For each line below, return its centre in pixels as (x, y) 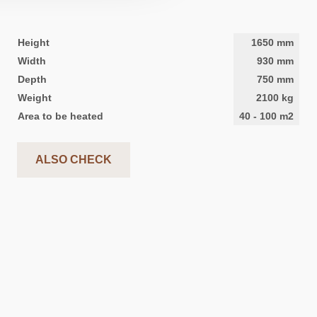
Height (33, 42)
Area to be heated (60, 116)
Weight (34, 97)
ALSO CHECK (73, 159)
